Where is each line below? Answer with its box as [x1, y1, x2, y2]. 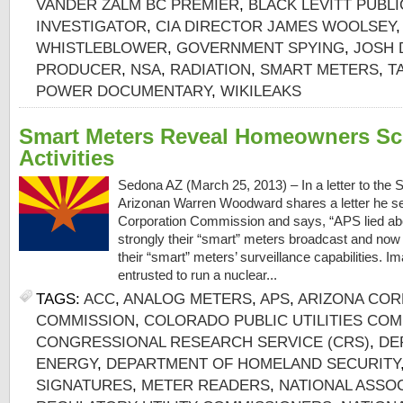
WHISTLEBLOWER [36, 40, 167, 57]
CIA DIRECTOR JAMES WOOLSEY [156, 18, 396, 35]
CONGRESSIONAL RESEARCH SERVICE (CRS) [36, 334, 370, 351]
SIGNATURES [36, 377, 132, 394]
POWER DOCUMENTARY [36, 83, 211, 100]
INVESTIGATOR [36, 18, 147, 35]
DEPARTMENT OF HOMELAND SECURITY [106, 355, 400, 372]
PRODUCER [36, 61, 121, 78]
